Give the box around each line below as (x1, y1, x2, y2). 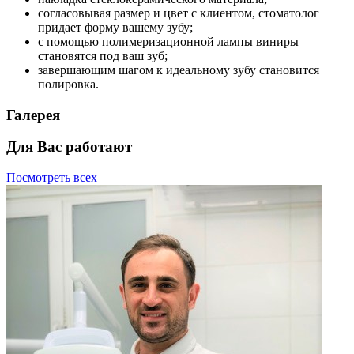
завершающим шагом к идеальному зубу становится (38, 62, 319, 77)
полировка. (38, 77, 99, 91)
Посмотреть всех (6, 171, 97, 185)
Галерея (6, 106, 60, 123)
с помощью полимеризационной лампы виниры (38, 34, 299, 48)
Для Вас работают (6, 138, 132, 156)
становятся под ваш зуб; (38, 48, 168, 62)
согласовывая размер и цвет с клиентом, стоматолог (38, 6, 319, 20)
